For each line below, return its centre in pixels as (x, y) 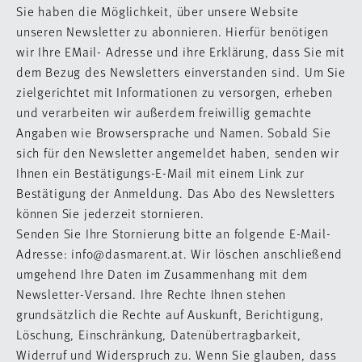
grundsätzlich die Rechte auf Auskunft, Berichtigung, (170, 314)
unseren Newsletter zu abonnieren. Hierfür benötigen (173, 31)
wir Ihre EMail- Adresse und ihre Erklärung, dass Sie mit (181, 51)
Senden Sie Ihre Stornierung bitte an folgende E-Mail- (174, 233)
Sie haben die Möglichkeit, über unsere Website (158, 11)
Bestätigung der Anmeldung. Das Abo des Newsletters (176, 193)
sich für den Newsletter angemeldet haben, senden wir (178, 152)
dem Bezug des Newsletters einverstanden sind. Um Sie (181, 72)
